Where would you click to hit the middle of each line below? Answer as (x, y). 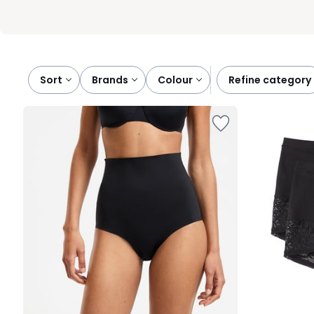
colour (179, 80)
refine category (273, 80)
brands (113, 80)
